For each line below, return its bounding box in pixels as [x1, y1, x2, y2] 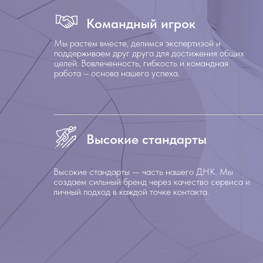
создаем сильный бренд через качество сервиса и [53, 176, 250, 187]
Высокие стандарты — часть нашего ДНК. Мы [53, 166, 233, 177]
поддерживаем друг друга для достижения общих [54, 48, 244, 59]
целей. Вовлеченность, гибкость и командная [54, 58, 228, 69]
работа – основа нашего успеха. [54, 68, 180, 79]
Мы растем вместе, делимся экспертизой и [54, 38, 221, 49]
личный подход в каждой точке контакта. [53, 186, 209, 197]
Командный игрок [86, 15, 195, 32]
